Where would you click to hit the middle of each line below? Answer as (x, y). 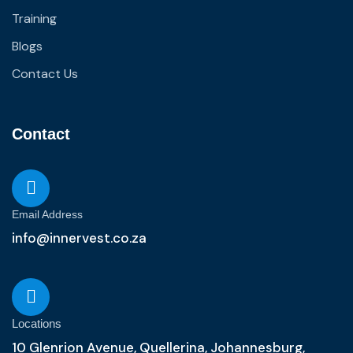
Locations (37, 323)
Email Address (47, 214)
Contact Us (45, 74)
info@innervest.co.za (79, 238)
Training (34, 19)
